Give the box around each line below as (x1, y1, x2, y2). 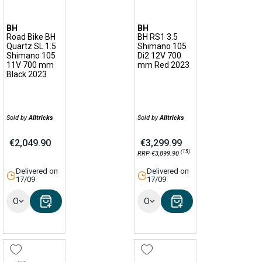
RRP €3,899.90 (137, 150, 181, 157)
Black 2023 (6, 70, 47, 79)
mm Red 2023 (137, 60, 189, 70)
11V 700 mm (6, 60, 54, 70)
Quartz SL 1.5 (6, 42, 56, 51)
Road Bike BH (6, 32, 56, 42)
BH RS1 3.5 (137, 32, 178, 42)
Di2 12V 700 (137, 51, 181, 60)
